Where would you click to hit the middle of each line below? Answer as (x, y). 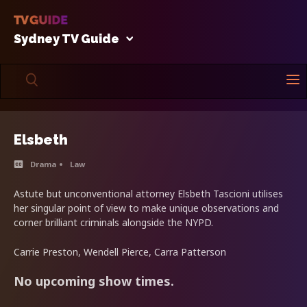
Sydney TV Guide (66, 38)
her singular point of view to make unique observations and (146, 208)
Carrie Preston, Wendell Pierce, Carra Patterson (120, 251)
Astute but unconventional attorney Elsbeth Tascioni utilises (148, 193)
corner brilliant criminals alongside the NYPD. (113, 222)
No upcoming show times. (94, 281)
